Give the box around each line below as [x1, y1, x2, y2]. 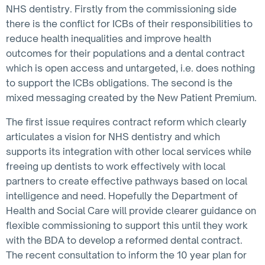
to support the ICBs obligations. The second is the [6, 77, 232, 89]
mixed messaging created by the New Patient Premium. [6, 92, 257, 104]
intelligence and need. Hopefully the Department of [6, 190, 238, 202]
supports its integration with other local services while [6, 146, 251, 158]
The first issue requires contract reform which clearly [6, 116, 247, 128]
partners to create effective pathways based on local [6, 175, 247, 188]
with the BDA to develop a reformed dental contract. [6, 234, 243, 247]
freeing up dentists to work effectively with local [6, 160, 225, 173]
